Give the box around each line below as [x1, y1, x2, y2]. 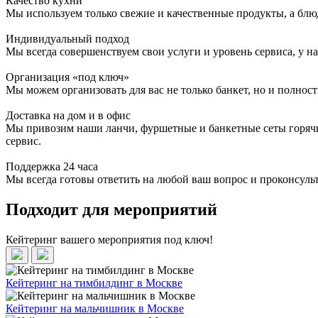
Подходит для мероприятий [6, 199, 217, 219]
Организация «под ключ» [6, 70, 129, 83]
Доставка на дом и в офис [6, 109, 131, 121]
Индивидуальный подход [6, 32, 129, 45]
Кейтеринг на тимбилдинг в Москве [6, 276, 182, 289]
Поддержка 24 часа [6, 160, 98, 172]
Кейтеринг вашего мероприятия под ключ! [6, 233, 213, 246]
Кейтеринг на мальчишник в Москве [6, 302, 184, 314]
